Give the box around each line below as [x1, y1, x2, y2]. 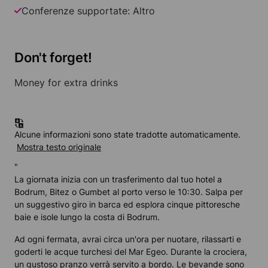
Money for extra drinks [14, 77, 118, 89]
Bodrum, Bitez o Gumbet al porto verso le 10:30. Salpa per [14, 187, 243, 197]
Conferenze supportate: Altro [22, 5, 155, 17]
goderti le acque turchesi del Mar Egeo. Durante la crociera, [14, 246, 247, 257]
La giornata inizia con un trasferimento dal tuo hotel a [14, 174, 222, 185]
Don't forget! [14, 50, 92, 66]
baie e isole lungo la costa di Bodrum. [14, 212, 160, 223]
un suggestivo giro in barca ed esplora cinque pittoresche [14, 199, 240, 210]
